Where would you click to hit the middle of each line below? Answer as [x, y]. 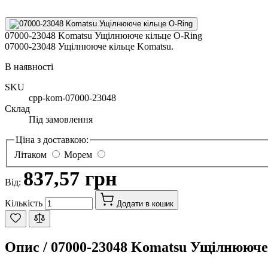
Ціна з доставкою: [52, 139]
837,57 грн [70, 179]
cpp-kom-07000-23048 [72, 98]
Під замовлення [61, 119]
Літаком [31, 155]
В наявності [29, 66]
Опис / [28, 247]
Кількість [24, 203]
